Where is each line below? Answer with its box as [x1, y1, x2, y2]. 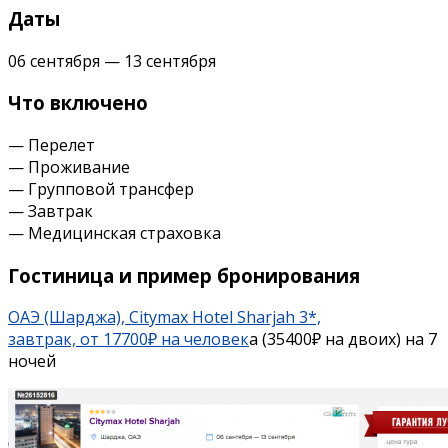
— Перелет [8, 133, 95, 156]
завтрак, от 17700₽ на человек [8, 328, 249, 351]
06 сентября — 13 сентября [8, 49, 216, 72]
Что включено [8, 90, 148, 116]
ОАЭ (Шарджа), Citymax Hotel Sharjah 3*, [8, 306, 321, 329]
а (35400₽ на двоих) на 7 [249, 328, 437, 351]
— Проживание [8, 155, 130, 178]
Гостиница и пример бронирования [8, 262, 360, 288]
